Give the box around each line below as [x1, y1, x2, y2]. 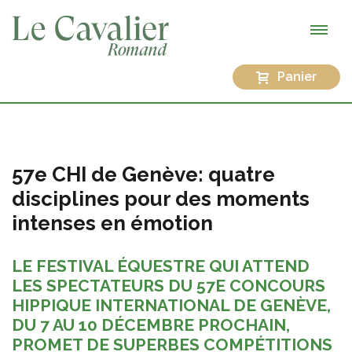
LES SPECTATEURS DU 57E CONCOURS [12, 275, 325, 295]
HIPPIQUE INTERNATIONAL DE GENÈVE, [12, 295, 331, 315]
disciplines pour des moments [12, 186, 310, 211]
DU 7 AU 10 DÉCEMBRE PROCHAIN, [12, 314, 290, 335]
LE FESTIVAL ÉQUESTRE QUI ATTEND [12, 255, 310, 276]
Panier [277, 68, 317, 84]
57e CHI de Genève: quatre [12, 162, 275, 186]
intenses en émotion [12, 211, 213, 235]
